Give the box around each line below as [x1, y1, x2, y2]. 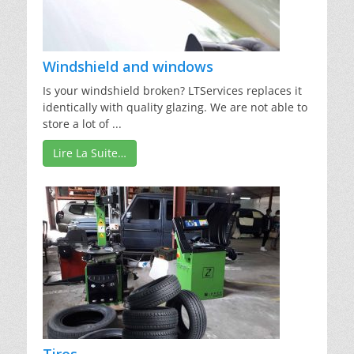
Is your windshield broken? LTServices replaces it [43, 83, 302, 99]
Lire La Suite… [53, 145, 126, 161]
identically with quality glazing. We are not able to [43, 100, 307, 115]
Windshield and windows [43, 57, 213, 77]
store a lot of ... [43, 116, 122, 132]
